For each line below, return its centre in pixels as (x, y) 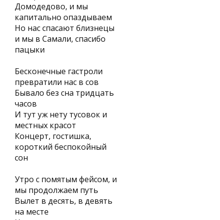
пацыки (30, 50)
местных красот (45, 125)
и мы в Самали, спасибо (60, 39)
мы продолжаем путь (56, 190)
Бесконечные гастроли (59, 71)
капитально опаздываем (63, 17)
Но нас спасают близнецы (65, 28)
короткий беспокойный (61, 147)
